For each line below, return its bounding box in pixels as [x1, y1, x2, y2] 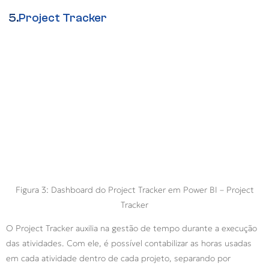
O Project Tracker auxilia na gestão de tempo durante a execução [6, 223, 257, 234]
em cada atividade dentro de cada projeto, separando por [6, 253, 231, 264]
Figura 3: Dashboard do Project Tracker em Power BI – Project [15, 184, 254, 196]
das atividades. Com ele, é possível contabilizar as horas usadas [6, 238, 252, 249]
